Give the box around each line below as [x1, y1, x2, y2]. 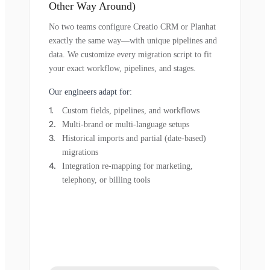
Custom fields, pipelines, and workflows [62, 106, 199, 116]
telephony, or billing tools [62, 175, 150, 185]
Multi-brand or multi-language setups [62, 120, 189, 130]
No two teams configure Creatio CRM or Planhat [49, 22, 216, 32]
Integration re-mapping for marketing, [62, 162, 193, 171]
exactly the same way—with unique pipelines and [49, 36, 217, 46]
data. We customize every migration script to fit [49, 50, 212, 60]
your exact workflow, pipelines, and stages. [49, 64, 196, 74]
